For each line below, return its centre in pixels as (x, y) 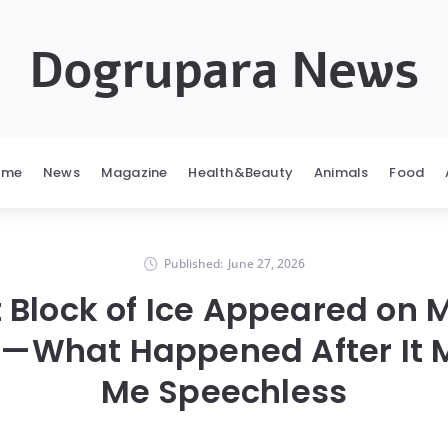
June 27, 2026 (266, 263)
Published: (193, 263)
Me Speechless (224, 391)
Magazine (134, 172)
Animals (341, 172)
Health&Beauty (240, 172)
